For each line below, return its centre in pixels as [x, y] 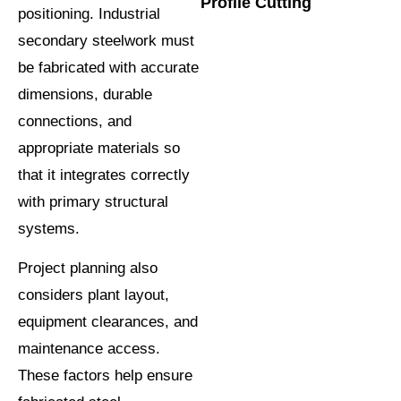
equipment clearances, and [108, 322]
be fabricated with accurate [108, 67]
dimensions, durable [85, 94]
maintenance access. [89, 349]
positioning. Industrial [89, 13]
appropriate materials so [99, 148]
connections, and [75, 121]
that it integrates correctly [104, 175]
